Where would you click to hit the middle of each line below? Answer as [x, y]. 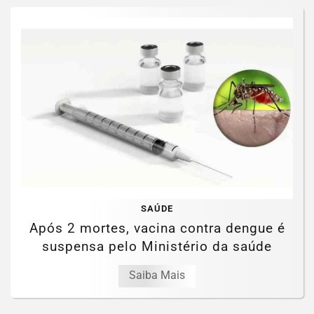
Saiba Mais [157, 275]
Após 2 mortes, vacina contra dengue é [157, 228]
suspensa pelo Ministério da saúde [157, 246]
